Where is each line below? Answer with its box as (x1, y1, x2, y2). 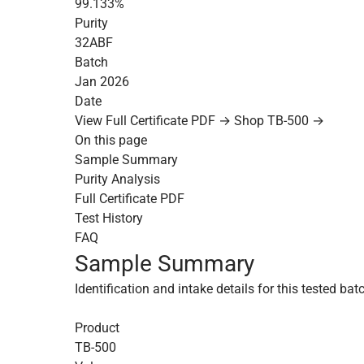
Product (75, 320, 119, 336)
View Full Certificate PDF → (75, 113, 231, 128)
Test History (75, 210, 143, 226)
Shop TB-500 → (234, 113, 324, 128)
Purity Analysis (75, 171, 160, 187)
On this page (75, 132, 147, 148)
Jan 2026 (75, 74, 129, 89)
